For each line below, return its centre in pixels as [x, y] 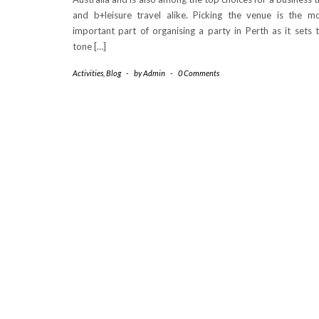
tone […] [89, 46]
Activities [88, 73]
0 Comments [199, 73]
